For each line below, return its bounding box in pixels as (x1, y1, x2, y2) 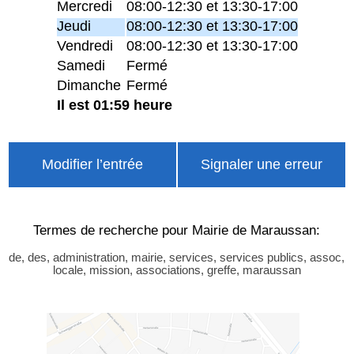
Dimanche (56, 77, 121, 94)
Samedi (56, 58, 105, 74)
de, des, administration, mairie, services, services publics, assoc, (9, 250, 345, 264)
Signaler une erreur (200, 156, 322, 173)
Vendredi (56, 38, 113, 55)
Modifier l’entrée (41, 156, 143, 173)
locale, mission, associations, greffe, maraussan (52, 263, 301, 277)
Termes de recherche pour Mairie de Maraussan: (33, 221, 321, 238)
